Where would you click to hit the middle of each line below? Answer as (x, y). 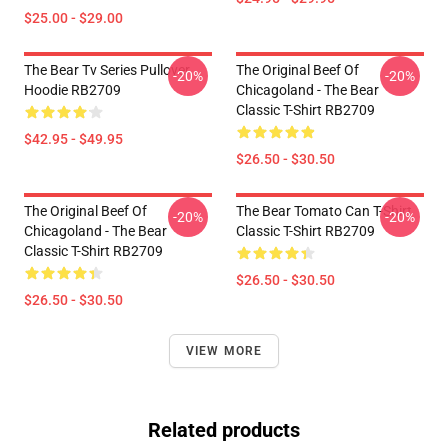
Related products (224, 430)
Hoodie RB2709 (72, 90)
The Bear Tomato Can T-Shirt (324, 211)
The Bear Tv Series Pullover (107, 70)
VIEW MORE (224, 351)
